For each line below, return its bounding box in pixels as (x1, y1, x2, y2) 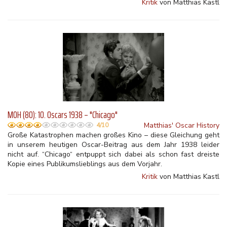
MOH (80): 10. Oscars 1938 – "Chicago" (8, 107, 118, 123)
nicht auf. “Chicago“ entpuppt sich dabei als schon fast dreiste (8, 149, 219, 159)
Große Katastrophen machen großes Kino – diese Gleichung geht (8, 130, 219, 140)
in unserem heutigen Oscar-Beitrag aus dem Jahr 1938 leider (8, 140, 219, 149)
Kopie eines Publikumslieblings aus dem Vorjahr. (8, 159, 162, 169)
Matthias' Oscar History (144, 121, 219, 130)
